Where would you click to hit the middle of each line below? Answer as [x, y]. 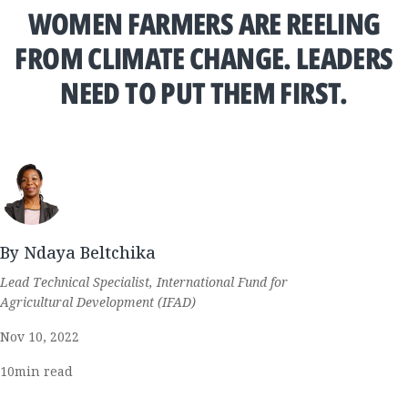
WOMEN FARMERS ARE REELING [204, 23]
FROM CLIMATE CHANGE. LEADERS [204, 58]
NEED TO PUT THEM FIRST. [204, 92]
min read [44, 371]
